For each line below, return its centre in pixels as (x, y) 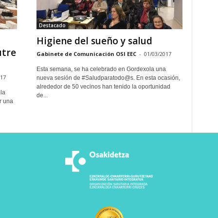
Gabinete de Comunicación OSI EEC (86, 54)
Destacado (52, 25)
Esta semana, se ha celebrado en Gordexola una (101, 69)
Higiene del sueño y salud (94, 41)
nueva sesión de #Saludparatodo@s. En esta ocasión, (108, 78)
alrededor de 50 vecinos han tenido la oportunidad (103, 87)
